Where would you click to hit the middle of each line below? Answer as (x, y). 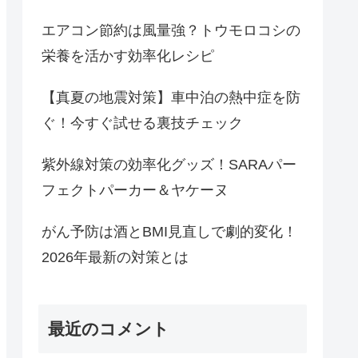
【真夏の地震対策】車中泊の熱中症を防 (171, 98)
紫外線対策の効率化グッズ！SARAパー (169, 165)
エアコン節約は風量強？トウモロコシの (171, 31)
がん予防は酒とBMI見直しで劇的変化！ (169, 232)
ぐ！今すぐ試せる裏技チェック (142, 123)
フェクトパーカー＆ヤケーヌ (135, 191)
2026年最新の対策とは (115, 258)
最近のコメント (109, 328)
